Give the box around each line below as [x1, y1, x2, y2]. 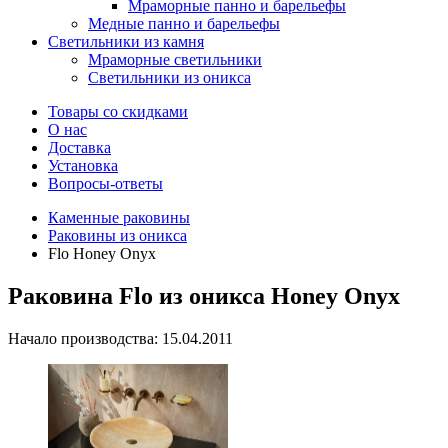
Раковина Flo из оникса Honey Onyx [8, 282, 400, 309]
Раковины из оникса [48, 227, 187, 244]
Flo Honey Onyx [48, 245, 156, 262]
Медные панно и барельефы [88, 15, 280, 32]
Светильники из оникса [88, 69, 251, 86]
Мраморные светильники [88, 51, 262, 68]
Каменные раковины [48, 209, 190, 226]
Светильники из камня [48, 33, 204, 50]
